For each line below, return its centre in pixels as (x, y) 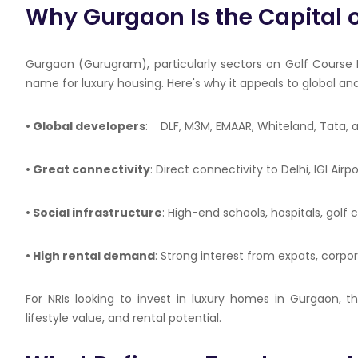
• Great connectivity (88, 169)
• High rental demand (90, 256)
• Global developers (86, 126)
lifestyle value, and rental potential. (123, 318)
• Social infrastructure (94, 213)
